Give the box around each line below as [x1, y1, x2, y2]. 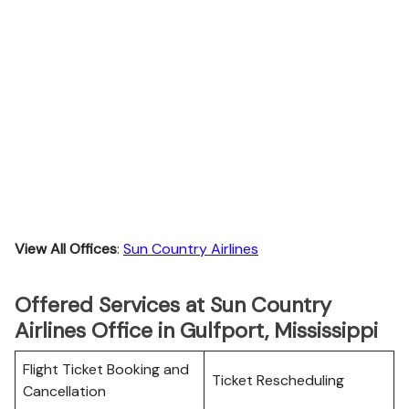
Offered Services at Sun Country [15, 291, 331, 319]
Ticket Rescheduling [212, 371, 344, 390]
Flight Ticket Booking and [23, 360, 189, 379]
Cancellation [23, 382, 106, 401]
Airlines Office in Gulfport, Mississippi [15, 317, 378, 344]
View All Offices [15, 239, 117, 258]
